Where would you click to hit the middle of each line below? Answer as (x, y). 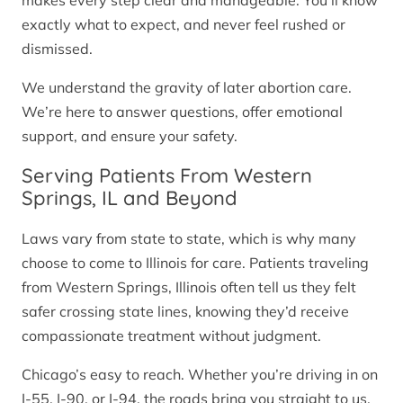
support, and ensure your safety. (130, 136)
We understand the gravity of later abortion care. (187, 88)
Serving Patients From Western (167, 176)
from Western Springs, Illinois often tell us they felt (189, 287)
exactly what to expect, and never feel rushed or (184, 25)
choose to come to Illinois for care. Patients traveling (195, 262)
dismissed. (57, 49)
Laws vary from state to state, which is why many (189, 238)
